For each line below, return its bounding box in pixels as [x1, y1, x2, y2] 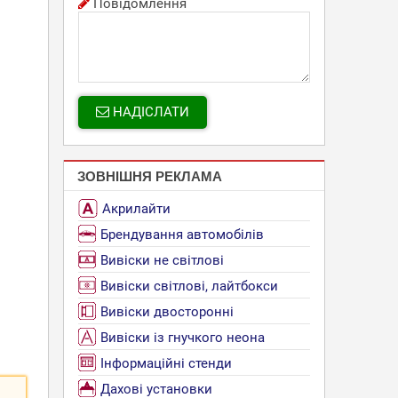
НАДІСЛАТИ [109, 104, 189, 120]
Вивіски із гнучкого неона [100, 330, 265, 346]
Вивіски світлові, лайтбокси [100, 278, 278, 294]
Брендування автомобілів [100, 227, 264, 243]
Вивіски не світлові [100, 252, 224, 268]
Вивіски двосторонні [100, 304, 234, 320]
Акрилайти [102, 201, 171, 217]
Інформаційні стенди [100, 355, 232, 371]
